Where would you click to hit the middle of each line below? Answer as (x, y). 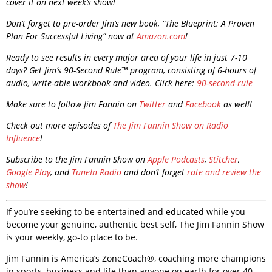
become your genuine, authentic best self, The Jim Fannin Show (135, 224)
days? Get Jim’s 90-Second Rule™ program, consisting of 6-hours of (131, 70)
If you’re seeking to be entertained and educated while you (126, 212)
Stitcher (223, 159)
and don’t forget (155, 172)
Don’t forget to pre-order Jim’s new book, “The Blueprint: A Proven (130, 23)
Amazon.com (161, 36)
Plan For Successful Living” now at (71, 36)
